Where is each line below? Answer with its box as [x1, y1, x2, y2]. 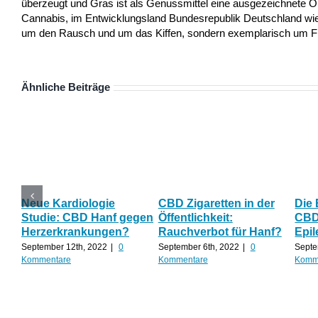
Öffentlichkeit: [158, 211, 233, 224]
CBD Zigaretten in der [158, 197, 275, 209]
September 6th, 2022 [158, 242, 239, 253]
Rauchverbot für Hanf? [158, 225, 282, 238]
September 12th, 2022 [21, 242, 107, 253]
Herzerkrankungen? [21, 225, 129, 238]
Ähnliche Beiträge [21, 81, 110, 94]
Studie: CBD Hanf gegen [21, 211, 153, 224]
